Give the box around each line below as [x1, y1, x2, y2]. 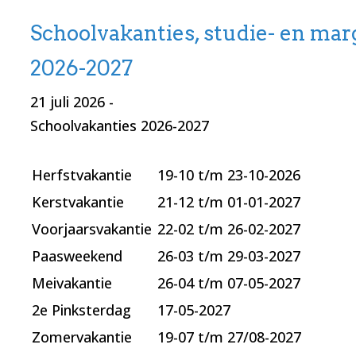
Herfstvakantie [31, 165, 132, 185]
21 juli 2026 [29, 92, 105, 112]
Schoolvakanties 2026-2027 [29, 116, 213, 136]
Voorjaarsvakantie [31, 219, 152, 239]
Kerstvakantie [31, 192, 124, 212]
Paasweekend [31, 246, 122, 266]
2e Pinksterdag [31, 300, 135, 320]
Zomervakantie [31, 327, 136, 347]
